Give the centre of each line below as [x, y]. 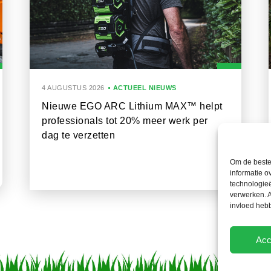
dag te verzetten [78, 135]
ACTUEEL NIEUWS [145, 88]
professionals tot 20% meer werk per [125, 121]
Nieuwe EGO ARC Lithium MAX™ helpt [132, 106]
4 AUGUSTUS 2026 [73, 88]
